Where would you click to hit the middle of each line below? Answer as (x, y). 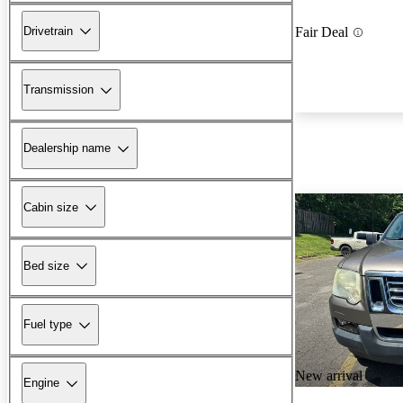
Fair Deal (322, 32)
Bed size (46, 265)
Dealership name (67, 148)
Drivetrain (48, 31)
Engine (41, 383)
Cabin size (51, 207)
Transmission (58, 90)
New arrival (329, 376)
